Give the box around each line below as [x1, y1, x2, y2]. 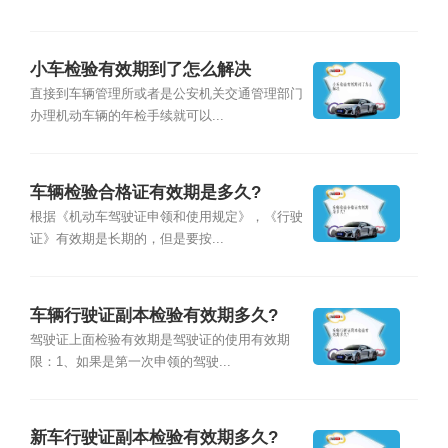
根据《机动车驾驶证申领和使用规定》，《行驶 [29, 210, 303, 225]
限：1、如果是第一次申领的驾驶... [29, 354, 231, 369]
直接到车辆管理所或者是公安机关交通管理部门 [29, 87, 303, 102]
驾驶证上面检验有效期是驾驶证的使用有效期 [29, 332, 290, 347]
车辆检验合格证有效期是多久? [29, 182, 261, 202]
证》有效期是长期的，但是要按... [29, 232, 224, 247]
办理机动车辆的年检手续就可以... [29, 109, 224, 124]
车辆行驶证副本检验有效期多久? [29, 305, 278, 325]
